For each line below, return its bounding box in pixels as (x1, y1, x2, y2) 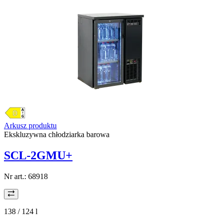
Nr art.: (4, 172, 28, 181)
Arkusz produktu (4, 121, 57, 130)
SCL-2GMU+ (4, 149, 73, 162)
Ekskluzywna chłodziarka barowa (4, 130, 110, 139)
